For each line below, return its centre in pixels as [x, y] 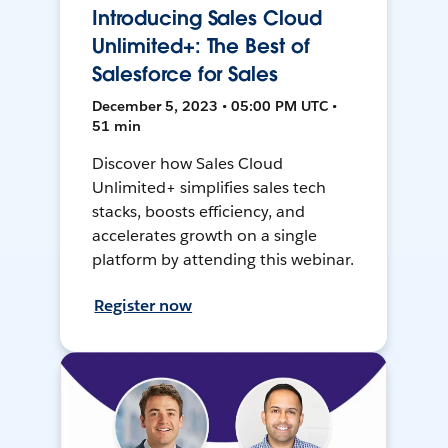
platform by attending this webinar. [223, 260]
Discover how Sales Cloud [188, 164]
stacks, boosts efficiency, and [198, 212]
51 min [117, 126]
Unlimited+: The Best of [201, 46]
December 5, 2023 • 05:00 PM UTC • [215, 106]
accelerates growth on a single [204, 236]
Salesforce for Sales [185, 74]
